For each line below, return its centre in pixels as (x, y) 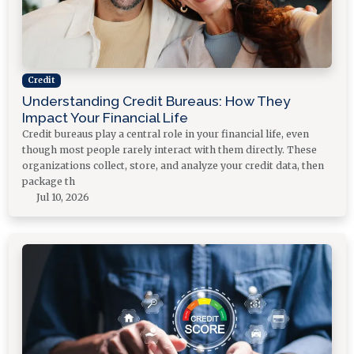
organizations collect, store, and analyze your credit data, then (173, 165)
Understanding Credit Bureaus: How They (156, 101)
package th (49, 181)
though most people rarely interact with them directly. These (169, 149)
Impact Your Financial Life (105, 117)
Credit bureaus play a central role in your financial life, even (166, 134)
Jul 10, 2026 (62, 197)
